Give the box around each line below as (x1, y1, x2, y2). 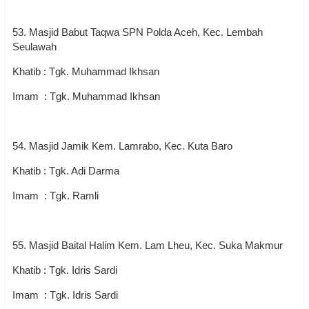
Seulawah (12, 41, 59, 52)
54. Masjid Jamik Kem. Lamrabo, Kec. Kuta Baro (12, 140, 235, 152)
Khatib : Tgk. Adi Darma (12, 165, 119, 177)
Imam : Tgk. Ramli (12, 190, 99, 201)
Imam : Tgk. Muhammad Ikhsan (12, 90, 210, 102)
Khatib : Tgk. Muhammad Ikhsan (12, 66, 159, 77)
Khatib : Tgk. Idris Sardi (12, 264, 117, 276)
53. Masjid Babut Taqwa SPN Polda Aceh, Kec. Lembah (12, 26, 263, 38)
